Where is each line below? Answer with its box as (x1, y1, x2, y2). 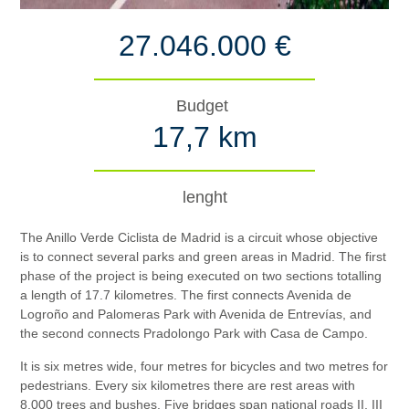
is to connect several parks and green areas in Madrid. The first (20, 249, 387, 264)
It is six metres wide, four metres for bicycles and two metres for (20, 359, 389, 373)
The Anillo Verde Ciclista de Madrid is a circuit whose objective (20, 230, 379, 245)
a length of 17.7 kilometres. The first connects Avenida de (20, 288, 352, 302)
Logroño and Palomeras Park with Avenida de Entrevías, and (20, 307, 372, 321)
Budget (176, 96, 233, 115)
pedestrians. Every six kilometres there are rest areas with (20, 378, 356, 393)
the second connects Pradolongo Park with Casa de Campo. (20, 326, 369, 341)
